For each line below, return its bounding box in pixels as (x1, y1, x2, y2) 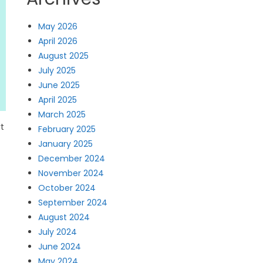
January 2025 (38, 138, 93, 150)
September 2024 (38, 197, 108, 208)
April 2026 (38, 35, 78, 47)
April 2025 (38, 94, 77, 106)
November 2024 (38, 167, 104, 179)
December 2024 (38, 153, 106, 164)
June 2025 (38, 79, 80, 91)
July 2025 (38, 65, 76, 76)
